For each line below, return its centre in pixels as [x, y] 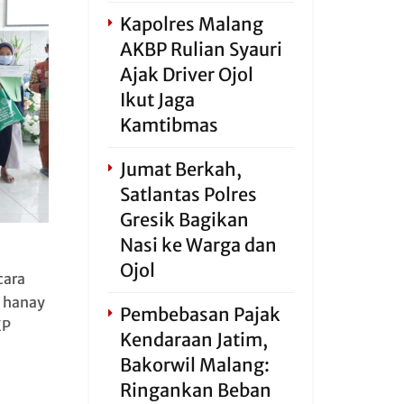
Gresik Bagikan [184, 220]
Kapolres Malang [191, 24]
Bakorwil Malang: [194, 365]
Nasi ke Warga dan [198, 245]
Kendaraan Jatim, [193, 340]
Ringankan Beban [195, 390]
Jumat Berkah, [180, 169]
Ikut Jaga [157, 100]
